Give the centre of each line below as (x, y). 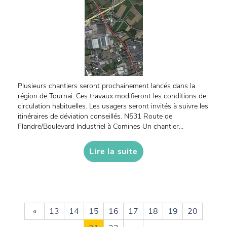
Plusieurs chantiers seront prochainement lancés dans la (106, 86)
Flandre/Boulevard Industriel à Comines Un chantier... (101, 126)
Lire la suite (113, 152)
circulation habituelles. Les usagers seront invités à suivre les (113, 106)
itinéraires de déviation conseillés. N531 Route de (95, 116)
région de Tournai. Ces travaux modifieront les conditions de (112, 96)
